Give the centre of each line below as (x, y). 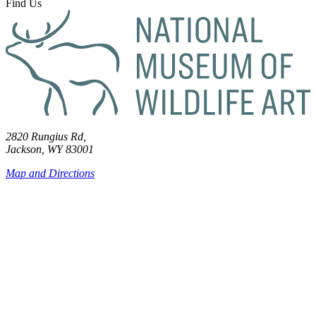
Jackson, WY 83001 (50, 150)
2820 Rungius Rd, (47, 137)
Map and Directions (50, 174)
